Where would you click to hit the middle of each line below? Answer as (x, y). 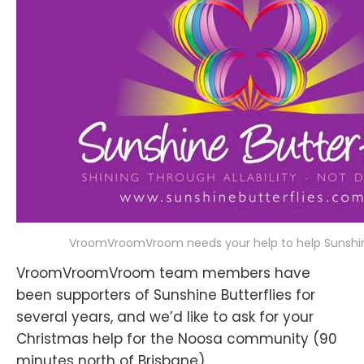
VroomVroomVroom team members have (163, 273)
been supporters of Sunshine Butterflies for (166, 295)
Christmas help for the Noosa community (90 (177, 338)
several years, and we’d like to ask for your (165, 316)
